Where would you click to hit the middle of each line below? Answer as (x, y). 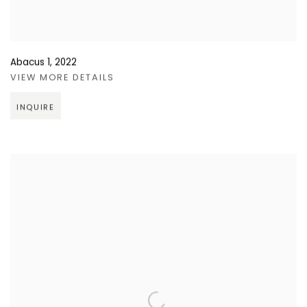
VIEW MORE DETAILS (62, 78)
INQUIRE (36, 108)
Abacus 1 (30, 63)
